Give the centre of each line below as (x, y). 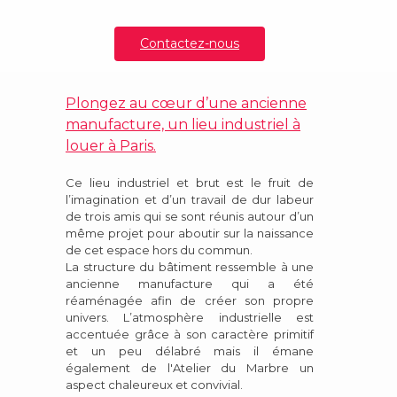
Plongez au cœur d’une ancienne (186, 103)
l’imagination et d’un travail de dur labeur (190, 199)
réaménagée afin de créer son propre (190, 300)
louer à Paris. (111, 145)
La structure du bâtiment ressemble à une (190, 266)
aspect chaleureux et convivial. (156, 384)
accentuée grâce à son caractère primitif (190, 334)
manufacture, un (128, 124)
